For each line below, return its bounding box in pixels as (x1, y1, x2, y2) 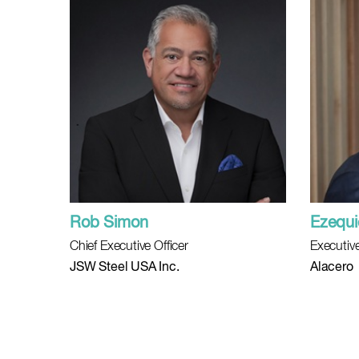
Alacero (310, 261, 353, 274)
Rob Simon (70, 215, 148, 232)
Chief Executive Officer (70, 240, 188, 253)
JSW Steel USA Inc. (70, 261, 179, 274)
